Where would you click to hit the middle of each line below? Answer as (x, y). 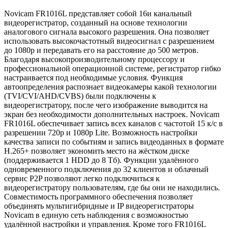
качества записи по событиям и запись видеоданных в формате (114, 141)
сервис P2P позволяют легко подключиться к (82, 178)
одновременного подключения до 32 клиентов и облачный (106, 169)
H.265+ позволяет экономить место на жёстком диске (97, 151)
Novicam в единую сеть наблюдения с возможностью (96, 215)
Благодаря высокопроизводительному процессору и (94, 59)
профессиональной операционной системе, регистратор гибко (112, 68)
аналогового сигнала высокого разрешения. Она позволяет (107, 32)
